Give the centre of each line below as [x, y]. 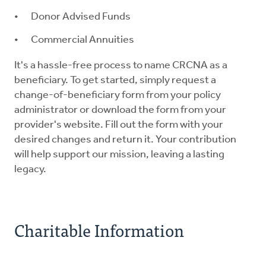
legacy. [30, 170]
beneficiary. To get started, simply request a [115, 81]
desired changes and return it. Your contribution [125, 140]
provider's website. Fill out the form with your [119, 125]
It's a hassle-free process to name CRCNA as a [121, 66]
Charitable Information [99, 230]
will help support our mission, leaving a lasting [119, 155]
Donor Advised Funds [81, 17]
